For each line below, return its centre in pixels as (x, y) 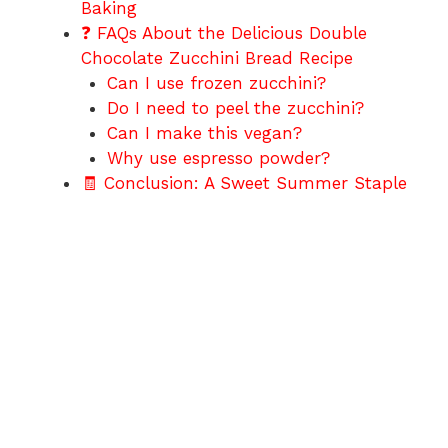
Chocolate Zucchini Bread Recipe (217, 58)
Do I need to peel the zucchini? (235, 108)
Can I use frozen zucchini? (216, 83)
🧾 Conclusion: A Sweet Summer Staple (244, 183)
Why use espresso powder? (218, 158)
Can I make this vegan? (204, 133)
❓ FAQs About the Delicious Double (224, 33)
